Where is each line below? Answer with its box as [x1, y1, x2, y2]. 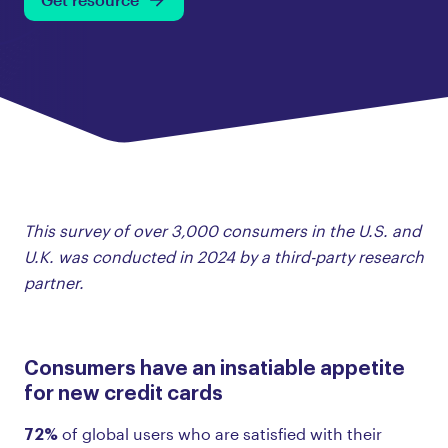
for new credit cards [24, 376, 223, 405]
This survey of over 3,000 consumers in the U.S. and [24, 220, 421, 240]
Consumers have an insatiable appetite [24, 351, 405, 380]
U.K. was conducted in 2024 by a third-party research [24, 246, 424, 266]
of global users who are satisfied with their [62, 423, 382, 443]
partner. [24, 272, 88, 292]
